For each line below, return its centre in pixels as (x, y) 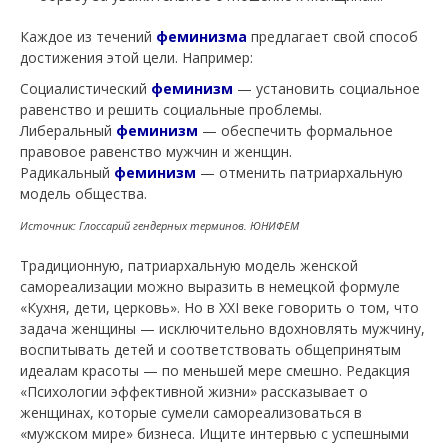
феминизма (201, 36)
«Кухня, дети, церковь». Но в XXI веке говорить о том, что (219, 307)
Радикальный (67, 172)
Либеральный (68, 130)
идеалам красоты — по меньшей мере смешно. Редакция (215, 370)
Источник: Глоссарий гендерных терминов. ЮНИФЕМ (159, 225)
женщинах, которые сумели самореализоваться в (191, 412)
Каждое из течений (88, 36)
